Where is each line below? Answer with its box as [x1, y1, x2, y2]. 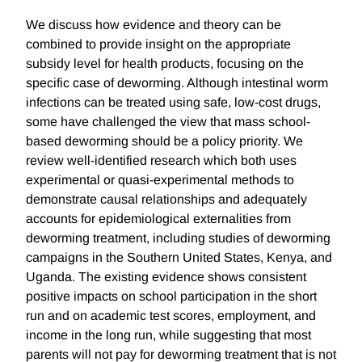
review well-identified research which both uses [26, 154, 297, 168]
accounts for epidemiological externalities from [26, 212, 291, 226]
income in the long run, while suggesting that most [26, 328, 311, 343]
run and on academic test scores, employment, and [26, 309, 316, 323]
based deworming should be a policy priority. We [26, 134, 303, 149]
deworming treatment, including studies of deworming [26, 231, 330, 246]
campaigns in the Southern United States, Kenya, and [26, 250, 332, 265]
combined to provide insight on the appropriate [26, 37, 291, 52]
